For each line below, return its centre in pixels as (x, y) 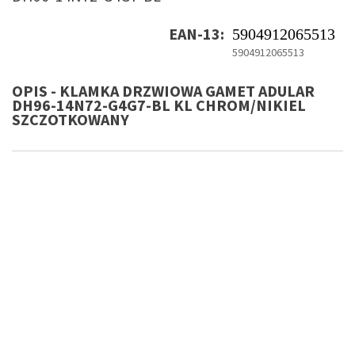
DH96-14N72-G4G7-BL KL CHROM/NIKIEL (159, 105)
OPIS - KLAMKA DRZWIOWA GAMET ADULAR (163, 91)
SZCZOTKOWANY (71, 120)
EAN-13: (197, 34)
